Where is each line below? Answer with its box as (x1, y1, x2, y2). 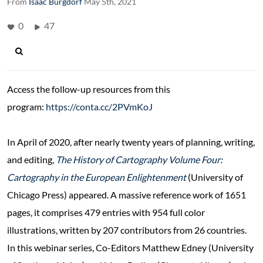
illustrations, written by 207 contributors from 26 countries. (7, 224, 247, 235)
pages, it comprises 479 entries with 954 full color (7, 206, 205, 218)
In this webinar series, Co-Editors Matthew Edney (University (7, 241, 254, 253)
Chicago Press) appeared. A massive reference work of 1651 (7, 188, 246, 200)
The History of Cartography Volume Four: (56, 153, 222, 165)
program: (7, 100, 46, 112)
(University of (186, 171, 243, 183)
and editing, (7, 153, 56, 165)
